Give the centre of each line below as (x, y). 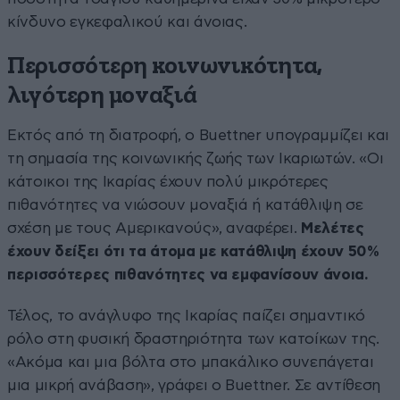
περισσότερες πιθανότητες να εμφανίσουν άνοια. (188, 274)
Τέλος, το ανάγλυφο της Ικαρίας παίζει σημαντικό (187, 315)
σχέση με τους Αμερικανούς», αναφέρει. (154, 228)
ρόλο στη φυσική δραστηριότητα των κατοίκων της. (194, 338)
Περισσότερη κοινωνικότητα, (165, 66)
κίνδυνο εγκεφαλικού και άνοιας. (127, 21)
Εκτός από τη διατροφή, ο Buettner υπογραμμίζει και (199, 135)
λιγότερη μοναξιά (102, 96)
